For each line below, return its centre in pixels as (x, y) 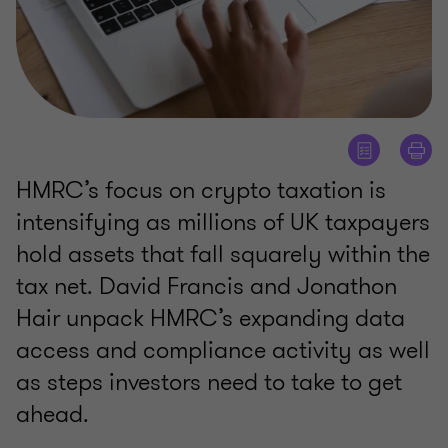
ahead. (52, 414)
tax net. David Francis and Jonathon (206, 286)
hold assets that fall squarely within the (223, 254)
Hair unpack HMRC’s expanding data (210, 318)
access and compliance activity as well (223, 350)
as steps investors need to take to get (209, 382)
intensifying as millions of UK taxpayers (223, 222)
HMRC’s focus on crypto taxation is (201, 190)
